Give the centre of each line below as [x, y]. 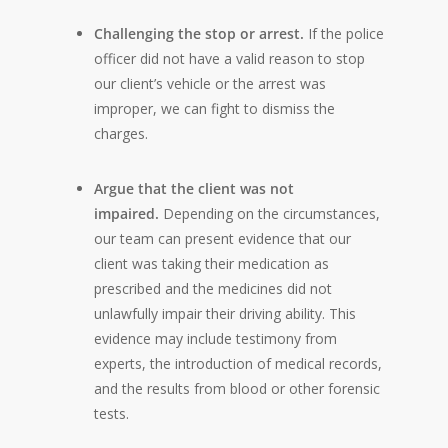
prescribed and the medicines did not [213, 288]
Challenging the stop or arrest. [199, 33]
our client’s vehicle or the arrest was [210, 83]
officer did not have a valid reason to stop [229, 58]
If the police [344, 33]
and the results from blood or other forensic [237, 388]
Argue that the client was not [194, 188]
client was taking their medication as [211, 263]
